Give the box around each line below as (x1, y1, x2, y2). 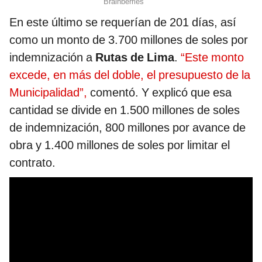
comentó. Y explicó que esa (87, 85, 232, 99)
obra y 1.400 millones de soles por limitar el (9, 137, 230, 152)
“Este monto (181, 50, 244, 64)
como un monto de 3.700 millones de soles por (9, 32, 248, 47)
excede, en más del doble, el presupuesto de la (9, 67, 250, 82)
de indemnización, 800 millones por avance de (9, 120, 246, 135)
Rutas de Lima (95, 50, 174, 64)
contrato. (9, 155, 56, 170)
